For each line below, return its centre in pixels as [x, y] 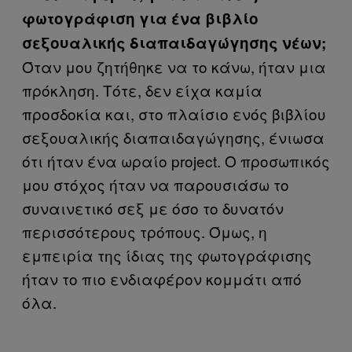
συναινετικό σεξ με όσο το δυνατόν [153, 208]
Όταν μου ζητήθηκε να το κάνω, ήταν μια [174, 66]
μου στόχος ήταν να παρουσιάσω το [156, 184]
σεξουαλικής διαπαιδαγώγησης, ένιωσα [173, 137]
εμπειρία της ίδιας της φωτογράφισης [167, 255]
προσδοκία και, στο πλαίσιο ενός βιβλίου [174, 114]
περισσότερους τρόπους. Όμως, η [145, 231]
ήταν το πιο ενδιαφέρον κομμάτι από [162, 279]
